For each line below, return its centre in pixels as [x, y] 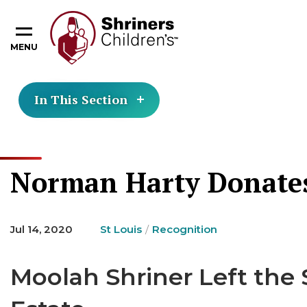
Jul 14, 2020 [41, 229]
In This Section [81, 99]
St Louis [121, 229]
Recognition [185, 229]
